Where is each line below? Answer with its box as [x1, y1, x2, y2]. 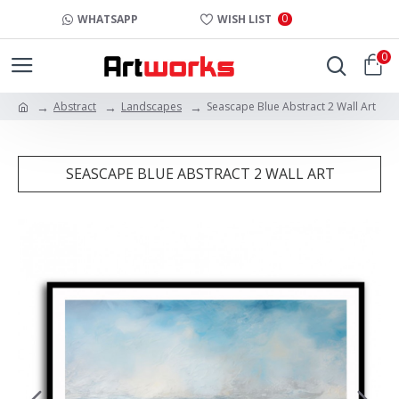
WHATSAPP [77, 11, 138, 27]
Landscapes [121, 98, 182, 114]
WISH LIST [217, 11, 272, 27]
